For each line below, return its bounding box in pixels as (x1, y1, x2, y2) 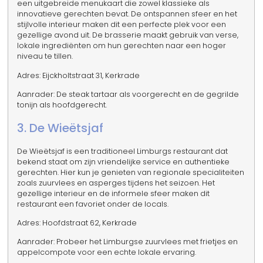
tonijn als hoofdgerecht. (17, 100, 107, 110)
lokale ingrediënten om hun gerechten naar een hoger (17, 41, 227, 51)
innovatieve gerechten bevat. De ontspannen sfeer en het (17, 9, 238, 19)
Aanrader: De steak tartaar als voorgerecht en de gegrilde (17, 89, 240, 100)
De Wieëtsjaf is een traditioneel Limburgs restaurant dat (17, 146, 228, 156)
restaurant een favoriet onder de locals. (17, 198, 169, 209)
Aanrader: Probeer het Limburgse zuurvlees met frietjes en (17, 237, 238, 247)
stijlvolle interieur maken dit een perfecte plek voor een (17, 19, 227, 30)
